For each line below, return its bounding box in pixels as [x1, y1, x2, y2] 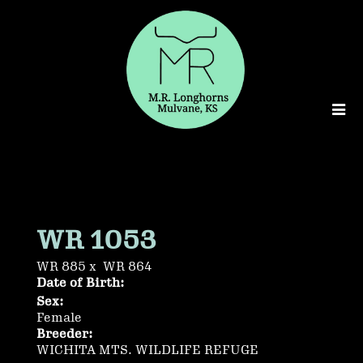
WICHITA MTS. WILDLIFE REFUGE [36, 344, 258, 357]
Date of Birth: [36, 276, 125, 290]
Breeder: [36, 327, 93, 341]
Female [36, 311, 82, 325]
